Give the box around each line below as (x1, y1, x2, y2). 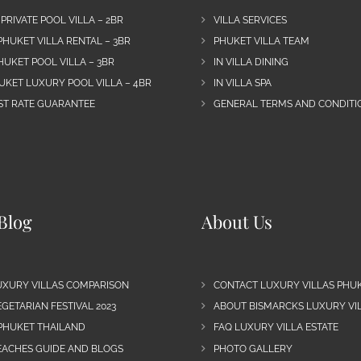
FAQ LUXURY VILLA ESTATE (213, 322, 338, 334)
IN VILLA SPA (213, 77, 272, 89)
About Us (201, 209, 272, 234)
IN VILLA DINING (213, 56, 288, 68)
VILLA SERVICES (213, 14, 287, 26)
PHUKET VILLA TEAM (213, 35, 309, 47)
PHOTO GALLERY (213, 342, 293, 355)
